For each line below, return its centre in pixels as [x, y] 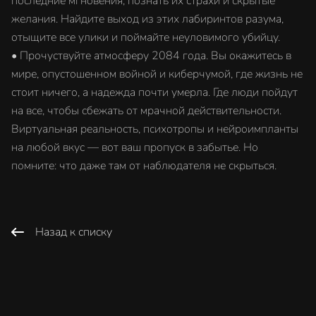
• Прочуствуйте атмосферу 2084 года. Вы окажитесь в [151, 56]
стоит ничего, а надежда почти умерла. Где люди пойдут [154, 92]
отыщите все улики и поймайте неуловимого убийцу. [146, 37]
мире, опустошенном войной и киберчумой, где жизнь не [157, 74]
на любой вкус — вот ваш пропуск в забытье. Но [135, 147]
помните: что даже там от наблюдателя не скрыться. [144, 166]
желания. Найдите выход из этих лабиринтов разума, [147, 19]
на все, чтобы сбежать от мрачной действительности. [146, 111]
